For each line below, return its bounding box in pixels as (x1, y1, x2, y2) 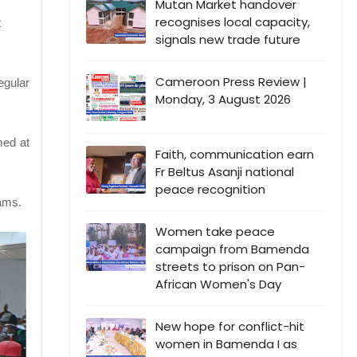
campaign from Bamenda (155, 240, 309, 257)
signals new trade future (155, 30, 300, 48)
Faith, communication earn (155, 145, 314, 163)
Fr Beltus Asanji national (155, 163, 294, 180)
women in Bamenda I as (155, 335, 297, 352)
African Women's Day (155, 275, 281, 292)
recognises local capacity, (155, 13, 310, 30)
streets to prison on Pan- (155, 257, 305, 275)
